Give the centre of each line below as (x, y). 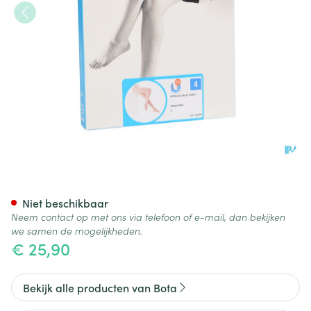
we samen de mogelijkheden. (77, 230)
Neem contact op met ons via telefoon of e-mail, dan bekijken (148, 217)
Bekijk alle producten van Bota (100, 287)
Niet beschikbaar (65, 203)
